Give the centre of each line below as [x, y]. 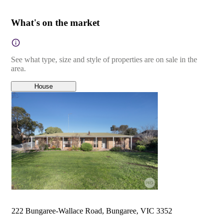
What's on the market [55, 23]
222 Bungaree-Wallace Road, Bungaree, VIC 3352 [92, 211]
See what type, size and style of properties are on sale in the [104, 60]
